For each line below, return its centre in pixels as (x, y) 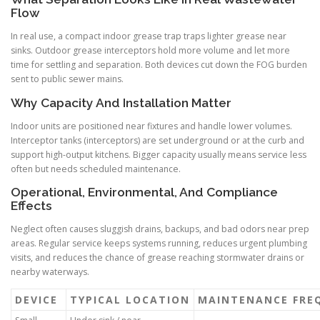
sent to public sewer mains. (67, 79)
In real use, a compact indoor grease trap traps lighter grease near (149, 36)
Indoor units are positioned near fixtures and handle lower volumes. (151, 126)
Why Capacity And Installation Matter (121, 102)
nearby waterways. (50, 271)
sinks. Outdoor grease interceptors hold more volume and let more (150, 51)
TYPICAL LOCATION (130, 300)
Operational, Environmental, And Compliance (144, 192)
